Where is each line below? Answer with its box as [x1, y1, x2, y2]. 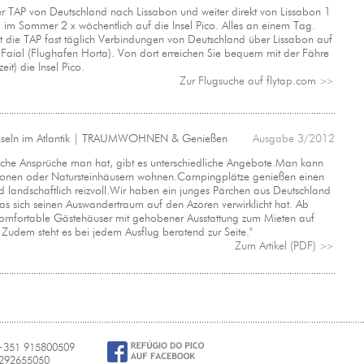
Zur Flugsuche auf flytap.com [180, 74, 319, 88]
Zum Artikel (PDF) [235, 239, 319, 253]
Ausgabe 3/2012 [253, 132, 335, 145]
